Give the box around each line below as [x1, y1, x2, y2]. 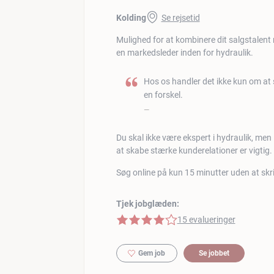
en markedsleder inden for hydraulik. [116, 47, 253, 57]
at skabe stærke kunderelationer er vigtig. [116, 145, 272, 155]
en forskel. [143, 89, 183, 100]
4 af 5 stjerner [115, 213, 168, 224]
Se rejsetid [161, 12, 200, 23]
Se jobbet [198, 248, 229, 257]
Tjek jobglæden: [116, 198, 179, 209]
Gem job [138, 248, 165, 257]
